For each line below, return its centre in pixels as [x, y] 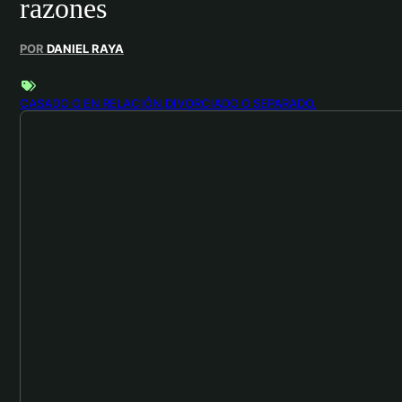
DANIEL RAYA [85, 48]
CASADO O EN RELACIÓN [91, 104]
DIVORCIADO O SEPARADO [239, 104]
